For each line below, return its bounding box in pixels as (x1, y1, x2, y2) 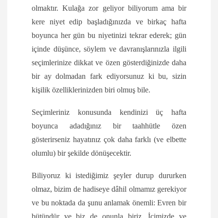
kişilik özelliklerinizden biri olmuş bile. (32, 86, 150, 94)
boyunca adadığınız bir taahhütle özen (32, 122, 186, 130)
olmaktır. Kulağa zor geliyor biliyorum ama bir (32, 4, 186, 13)
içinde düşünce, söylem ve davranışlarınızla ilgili (32, 45, 186, 54)
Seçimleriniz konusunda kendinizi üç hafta (32, 108, 186, 117)
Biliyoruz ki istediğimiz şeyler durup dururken (32, 171, 186, 180)
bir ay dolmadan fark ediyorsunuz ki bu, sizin (32, 72, 186, 81)
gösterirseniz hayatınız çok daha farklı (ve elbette (32, 135, 186, 144)
